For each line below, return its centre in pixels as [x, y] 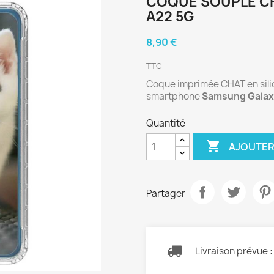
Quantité [166, 124]
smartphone [174, 97]
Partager [166, 193]
